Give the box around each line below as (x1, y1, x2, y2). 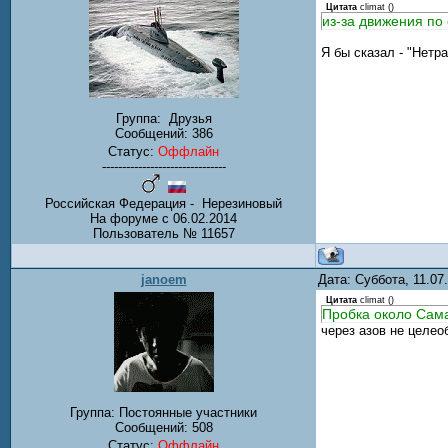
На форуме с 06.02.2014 (90, 211, 237, 227)
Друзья (164, 111, 212, 127)
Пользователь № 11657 (92, 226, 235, 242)
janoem (140, 272, 187, 287)
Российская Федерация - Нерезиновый (45, 196, 282, 212)
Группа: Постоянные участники (70, 405, 257, 421)
